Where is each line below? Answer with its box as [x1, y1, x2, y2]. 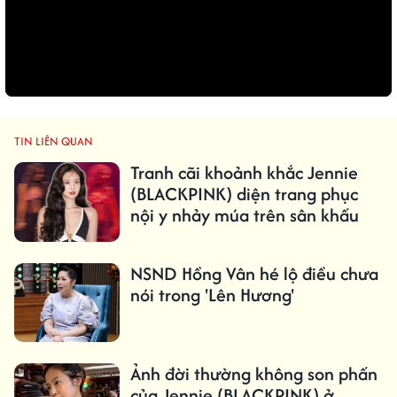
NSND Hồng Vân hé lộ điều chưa [129, 260, 378, 286]
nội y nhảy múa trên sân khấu [129, 202, 359, 229]
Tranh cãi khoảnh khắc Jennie [129, 160, 358, 186]
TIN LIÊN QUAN [14, 133, 93, 151]
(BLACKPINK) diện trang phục [129, 181, 358, 207]
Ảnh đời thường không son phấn [129, 360, 378, 386]
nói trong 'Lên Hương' [129, 281, 294, 307]
